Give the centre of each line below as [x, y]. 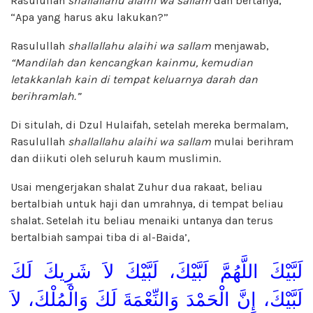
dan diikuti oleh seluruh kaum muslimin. [116, 158]
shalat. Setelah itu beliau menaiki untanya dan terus [142, 220]
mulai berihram [252, 141]
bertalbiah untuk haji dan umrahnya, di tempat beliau [147, 203]
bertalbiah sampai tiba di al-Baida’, [100, 237]
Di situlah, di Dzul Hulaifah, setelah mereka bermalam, [150, 124]
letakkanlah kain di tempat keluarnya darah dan [134, 79]
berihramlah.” [45, 96]
